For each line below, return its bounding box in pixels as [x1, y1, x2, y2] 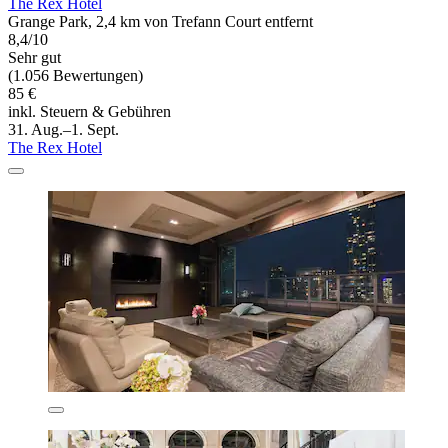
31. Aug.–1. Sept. [8, 120, 119, 138]
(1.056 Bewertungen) [8, 66, 143, 84]
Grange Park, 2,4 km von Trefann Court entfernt [8, 12, 313, 30]
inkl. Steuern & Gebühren [8, 102, 171, 120]
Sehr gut [8, 48, 61, 66]
